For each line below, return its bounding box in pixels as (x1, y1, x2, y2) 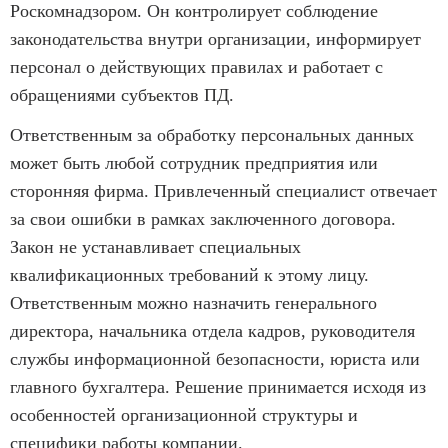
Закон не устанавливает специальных (10, 236, 301, 257)
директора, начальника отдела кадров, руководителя (10, 320, 415, 341)
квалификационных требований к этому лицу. (10, 264, 369, 285)
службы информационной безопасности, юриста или (10, 348, 420, 369)
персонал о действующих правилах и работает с (10, 56, 383, 77)
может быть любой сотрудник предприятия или (10, 152, 378, 173)
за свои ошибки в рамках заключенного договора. (10, 208, 396, 229)
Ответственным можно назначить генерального (10, 292, 377, 313)
